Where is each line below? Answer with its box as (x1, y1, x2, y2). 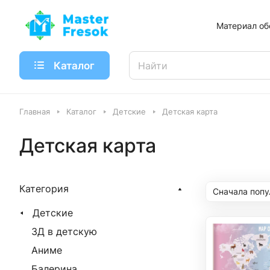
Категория (19, 183, 69, 195)
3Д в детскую (31, 225, 97, 237)
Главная (19, 107, 50, 116)
